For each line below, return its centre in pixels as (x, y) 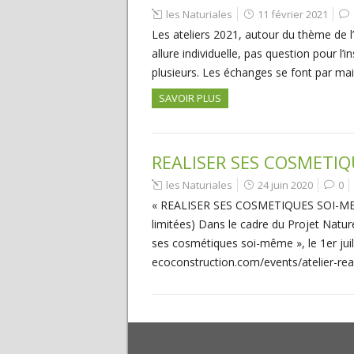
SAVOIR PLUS (190, 98)
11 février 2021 (293, 14)
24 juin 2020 (285, 185)
